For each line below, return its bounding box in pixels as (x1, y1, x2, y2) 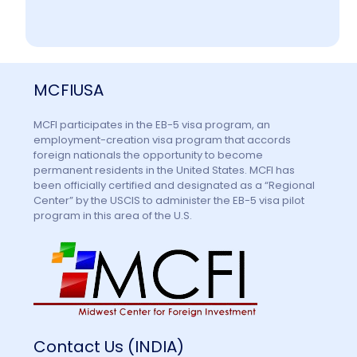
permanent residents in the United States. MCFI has (33, 163, 296, 178)
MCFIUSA (33, 79, 104, 102)
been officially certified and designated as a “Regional (33, 178, 316, 194)
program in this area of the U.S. (33, 208, 193, 224)
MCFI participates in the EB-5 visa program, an (33, 117, 271, 133)
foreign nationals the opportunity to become (33, 147, 264, 163)
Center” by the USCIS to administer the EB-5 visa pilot (33, 193, 305, 209)
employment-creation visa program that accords (33, 132, 292, 148)
